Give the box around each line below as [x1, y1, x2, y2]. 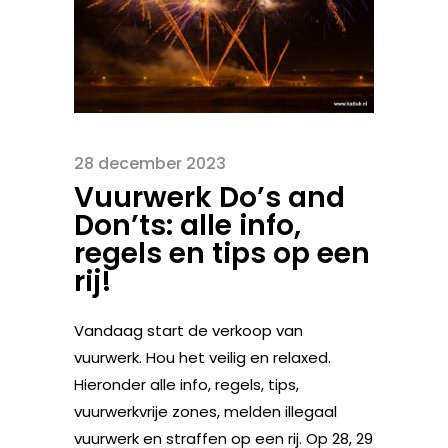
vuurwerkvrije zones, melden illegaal [74, 400, 337, 422]
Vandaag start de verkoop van [74, 319, 303, 341]
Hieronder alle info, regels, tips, [74, 373, 299, 395]
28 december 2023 [74, 151, 226, 175]
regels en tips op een [74, 233, 370, 273]
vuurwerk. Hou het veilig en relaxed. [74, 346, 331, 368]
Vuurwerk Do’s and [74, 177, 345, 217]
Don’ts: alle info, [74, 205, 301, 245]
